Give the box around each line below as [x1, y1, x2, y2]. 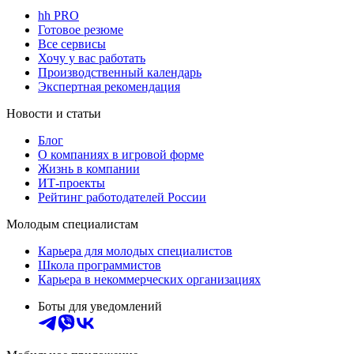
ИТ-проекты [38, 175, 105, 190]
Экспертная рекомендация [38, 79, 180, 93]
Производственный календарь [38, 65, 201, 79]
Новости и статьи [6, 106, 101, 120]
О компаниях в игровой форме [38, 147, 204, 161]
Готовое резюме [38, 22, 123, 36]
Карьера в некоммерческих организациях [38, 272, 261, 286]
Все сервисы [38, 36, 106, 51]
